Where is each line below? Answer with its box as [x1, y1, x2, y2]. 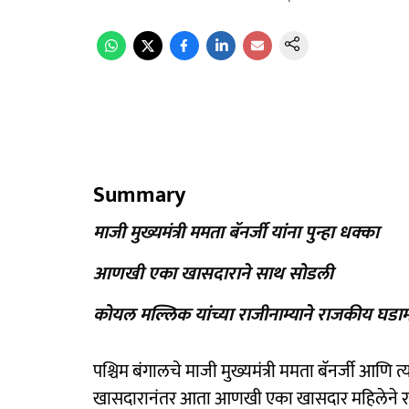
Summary [93, 177, 185, 214]
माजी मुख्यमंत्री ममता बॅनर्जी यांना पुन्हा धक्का [93, 217, 379, 248]
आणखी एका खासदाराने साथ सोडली [93, 258, 333, 289]
